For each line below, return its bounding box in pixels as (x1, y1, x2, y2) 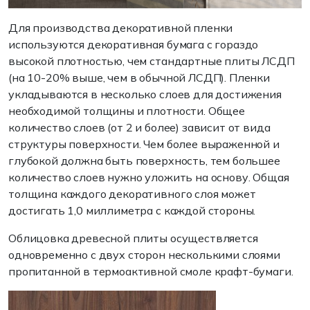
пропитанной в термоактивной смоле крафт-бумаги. (8, 264, 293, 278)
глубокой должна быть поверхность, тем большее (8, 153, 283, 167)
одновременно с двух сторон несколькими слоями (8, 247, 280, 262)
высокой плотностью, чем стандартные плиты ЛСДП (8, 53, 295, 68)
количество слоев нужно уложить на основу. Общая (8, 170, 289, 184)
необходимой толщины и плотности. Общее (8, 103, 245, 118)
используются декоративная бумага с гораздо (8, 37, 259, 51)
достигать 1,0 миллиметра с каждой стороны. (8, 203, 256, 217)
